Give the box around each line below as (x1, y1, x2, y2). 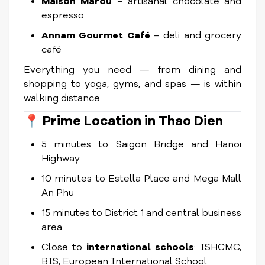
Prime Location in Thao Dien (43, 112, 223, 130)
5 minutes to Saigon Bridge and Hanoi (41, 138, 241, 151)
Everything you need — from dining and (24, 63, 241, 76)
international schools (86, 241, 194, 254)
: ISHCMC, (194, 241, 241, 254)
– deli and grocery (150, 29, 242, 42)
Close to (41, 241, 86, 254)
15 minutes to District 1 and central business (41, 206, 241, 219)
